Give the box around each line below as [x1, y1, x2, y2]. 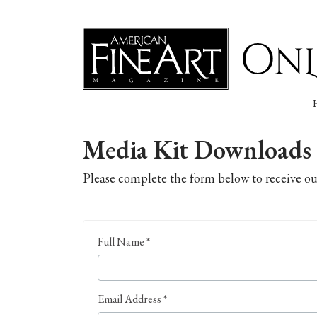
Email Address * [98, 292, 167, 307]
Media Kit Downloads [83, 133, 311, 167]
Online [82, 92, 119, 109]
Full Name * [98, 234, 150, 250]
